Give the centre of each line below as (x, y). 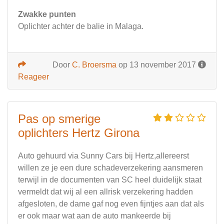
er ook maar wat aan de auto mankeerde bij (94, 216)
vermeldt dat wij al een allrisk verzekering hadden (105, 192)
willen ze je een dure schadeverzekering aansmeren (110, 168)
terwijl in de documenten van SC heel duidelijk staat (110, 180)
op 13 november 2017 (157, 65)
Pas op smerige (59, 119)
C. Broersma (94, 65)
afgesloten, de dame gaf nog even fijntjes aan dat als (111, 204)
